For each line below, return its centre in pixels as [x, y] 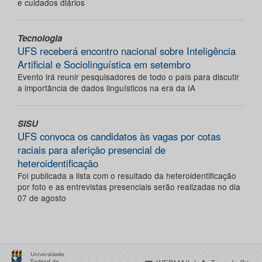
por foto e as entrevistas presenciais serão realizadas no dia [129, 186]
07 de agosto [42, 197]
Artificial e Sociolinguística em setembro [104, 64]
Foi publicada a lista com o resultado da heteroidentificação [127, 175]
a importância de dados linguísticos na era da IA [106, 87]
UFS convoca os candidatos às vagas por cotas [119, 136]
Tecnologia [40, 38]
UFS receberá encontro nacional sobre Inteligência [127, 51]
